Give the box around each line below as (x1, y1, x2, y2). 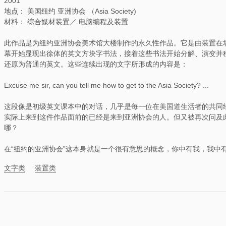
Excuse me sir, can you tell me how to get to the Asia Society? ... (4, 81, 209, 90)
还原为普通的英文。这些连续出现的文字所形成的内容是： (4, 60, 188, 69)
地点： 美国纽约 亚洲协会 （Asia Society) (4, 7, 136, 16)
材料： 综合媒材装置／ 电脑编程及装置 (4, 18, 128, 26)
